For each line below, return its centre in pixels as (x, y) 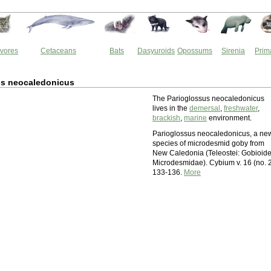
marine (195, 118)
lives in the (171, 108)
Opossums (195, 51)
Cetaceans (58, 51)
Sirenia (233, 51)
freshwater (241, 108)
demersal (205, 108)
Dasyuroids (156, 51)
